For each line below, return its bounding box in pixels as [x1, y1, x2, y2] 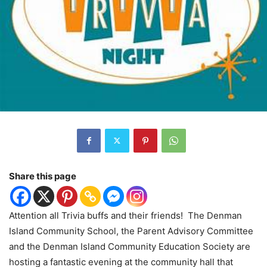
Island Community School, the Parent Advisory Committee [9, 225, 253, 237]
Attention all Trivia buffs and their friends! [9, 209, 183, 221]
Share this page [9, 170, 76, 182]
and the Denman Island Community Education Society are [9, 240, 250, 252]
